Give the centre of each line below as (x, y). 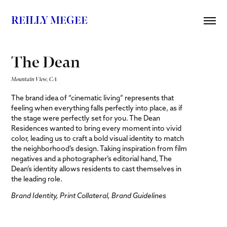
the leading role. (37, 179)
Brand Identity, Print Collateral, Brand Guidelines (89, 196)
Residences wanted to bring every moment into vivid (97, 128)
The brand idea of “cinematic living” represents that (93, 98)
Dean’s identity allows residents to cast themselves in (97, 169)
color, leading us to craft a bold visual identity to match (98, 138)
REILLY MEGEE (50, 20)
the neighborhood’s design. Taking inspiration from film (99, 148)
